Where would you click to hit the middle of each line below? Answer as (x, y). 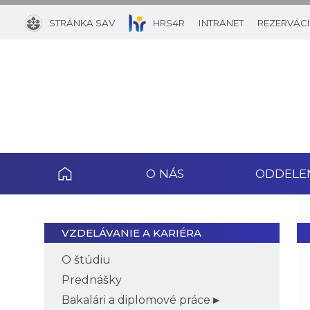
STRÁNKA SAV (82, 23)
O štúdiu (86, 259)
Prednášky (92, 280)
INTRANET (221, 23)
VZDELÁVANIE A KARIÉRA (131, 232)
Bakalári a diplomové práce (136, 300)
